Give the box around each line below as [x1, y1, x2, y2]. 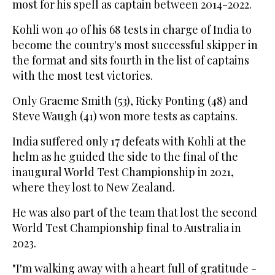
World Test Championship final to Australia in [12, 220, 241, 235]
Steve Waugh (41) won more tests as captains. [12, 108, 238, 123]
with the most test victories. [12, 68, 153, 83]
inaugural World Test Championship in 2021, [12, 164, 234, 179]
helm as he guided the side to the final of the [12, 149, 238, 164]
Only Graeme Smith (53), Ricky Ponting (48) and [12, 93, 248, 108]
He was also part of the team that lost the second [12, 204, 257, 220]
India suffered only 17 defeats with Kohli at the [12, 133, 246, 149]
